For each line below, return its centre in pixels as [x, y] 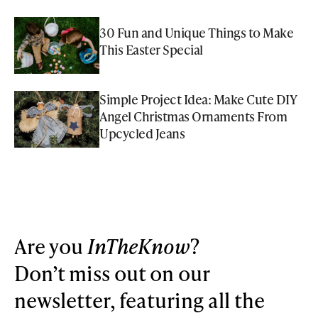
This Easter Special [151, 49]
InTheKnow [139, 246]
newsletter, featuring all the [139, 300]
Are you [51, 246]
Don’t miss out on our [112, 273]
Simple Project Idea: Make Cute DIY [198, 99]
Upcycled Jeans [142, 133]
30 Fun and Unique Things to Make [196, 32]
